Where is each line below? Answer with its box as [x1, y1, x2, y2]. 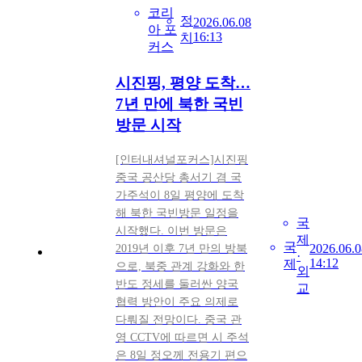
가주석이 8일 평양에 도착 [116, 188, 244, 201]
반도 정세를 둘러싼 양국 [116, 277, 238, 290]
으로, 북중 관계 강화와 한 [116, 259, 245, 272]
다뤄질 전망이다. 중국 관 [116, 313, 242, 326]
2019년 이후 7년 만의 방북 [116, 242, 247, 255]
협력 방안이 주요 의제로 [116, 295, 238, 308]
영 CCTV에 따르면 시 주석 [116, 330, 249, 343]
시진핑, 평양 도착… [116, 74, 250, 92]
